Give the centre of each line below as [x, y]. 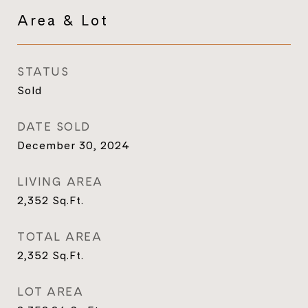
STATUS [43, 71]
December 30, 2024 [74, 145]
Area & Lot [63, 20]
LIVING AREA [60, 181]
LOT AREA [50, 291]
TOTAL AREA [59, 236]
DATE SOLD [54, 126]
